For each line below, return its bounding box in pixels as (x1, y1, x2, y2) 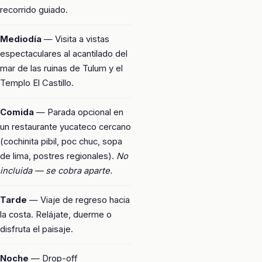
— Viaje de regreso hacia (27, 194, 130, 205)
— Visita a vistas (42, 33, 109, 44)
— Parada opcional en (34, 106, 123, 118)
